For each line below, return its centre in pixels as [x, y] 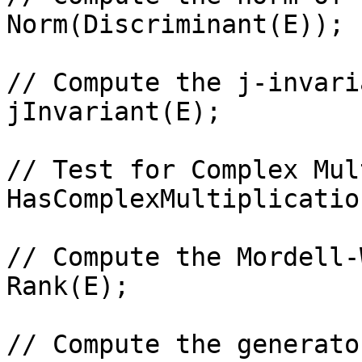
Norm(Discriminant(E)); [175, 24]
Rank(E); [68, 286]
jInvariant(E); [114, 112]
